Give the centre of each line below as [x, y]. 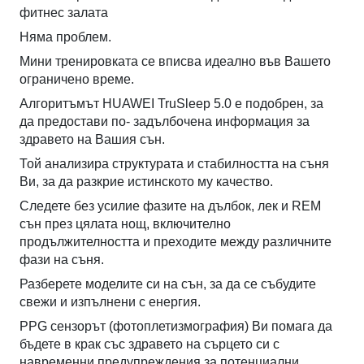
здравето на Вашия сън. [93, 140]
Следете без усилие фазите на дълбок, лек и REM [171, 206]
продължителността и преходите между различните [176, 242]
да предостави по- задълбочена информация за [165, 122]
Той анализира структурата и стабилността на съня [175, 164]
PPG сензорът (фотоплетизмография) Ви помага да [176, 327]
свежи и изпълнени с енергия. [110, 302]
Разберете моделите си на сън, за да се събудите [168, 284]
